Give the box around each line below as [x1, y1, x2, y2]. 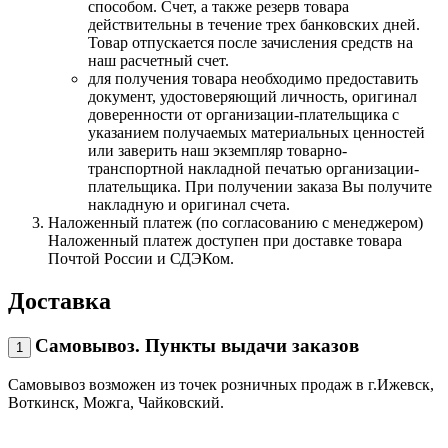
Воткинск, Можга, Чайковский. [8, 393, 224, 411]
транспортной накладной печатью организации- [88, 159, 419, 177]
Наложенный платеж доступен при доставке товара [48, 231, 402, 249]
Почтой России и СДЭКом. [48, 249, 234, 267]
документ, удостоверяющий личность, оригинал [88, 87, 417, 105]
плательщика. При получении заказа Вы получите [88, 177, 432, 195]
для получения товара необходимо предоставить [88, 69, 418, 87]
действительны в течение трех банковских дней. [88, 15, 420, 33]
